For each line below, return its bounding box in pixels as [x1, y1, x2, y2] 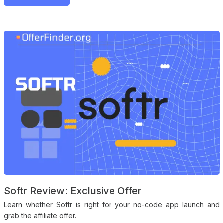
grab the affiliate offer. [3, 211, 76, 220]
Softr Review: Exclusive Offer [3, 184, 142, 197]
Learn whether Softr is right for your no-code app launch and [3, 200, 220, 209]
